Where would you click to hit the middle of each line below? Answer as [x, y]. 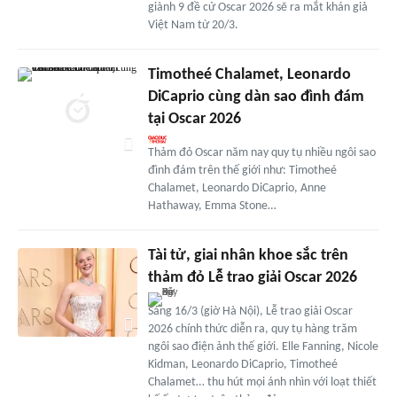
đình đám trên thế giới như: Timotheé [242, 170]
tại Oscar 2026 [194, 119]
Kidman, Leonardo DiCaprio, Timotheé [242, 364]
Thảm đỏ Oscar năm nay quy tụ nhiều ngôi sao [261, 152]
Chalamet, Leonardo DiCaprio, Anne [237, 188]
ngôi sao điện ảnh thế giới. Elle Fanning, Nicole [263, 346]
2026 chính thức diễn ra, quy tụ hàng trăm [252, 329]
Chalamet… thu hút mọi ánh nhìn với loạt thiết [262, 382]
